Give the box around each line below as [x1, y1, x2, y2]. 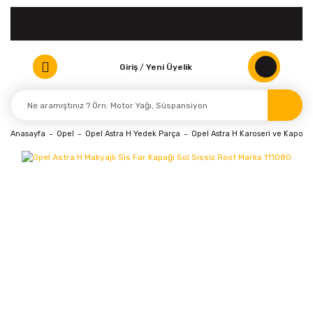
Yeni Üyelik [146, 61, 193, 72]
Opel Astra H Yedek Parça [85, 129, 180, 138]
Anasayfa [10, 129, 45, 138]
